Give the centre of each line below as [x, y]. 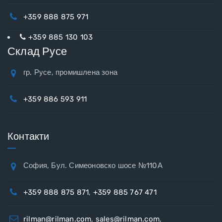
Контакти [28, 137]
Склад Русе [37, 52]
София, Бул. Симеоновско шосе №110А [93, 166]
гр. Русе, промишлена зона [70, 73]
